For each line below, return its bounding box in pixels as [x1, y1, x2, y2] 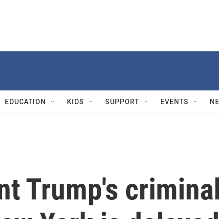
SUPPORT [105, 98, 139, 106]
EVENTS [160, 98, 189, 106]
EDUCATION [5, 98, 46, 106]
